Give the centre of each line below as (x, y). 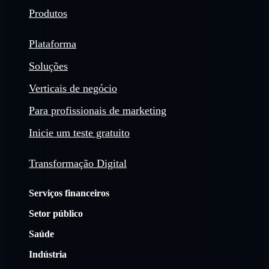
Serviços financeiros (69, 193)
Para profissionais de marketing (98, 110)
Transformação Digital (78, 164)
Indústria (48, 255)
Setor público (56, 214)
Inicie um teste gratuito (79, 133)
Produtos (48, 13)
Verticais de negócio (73, 88)
